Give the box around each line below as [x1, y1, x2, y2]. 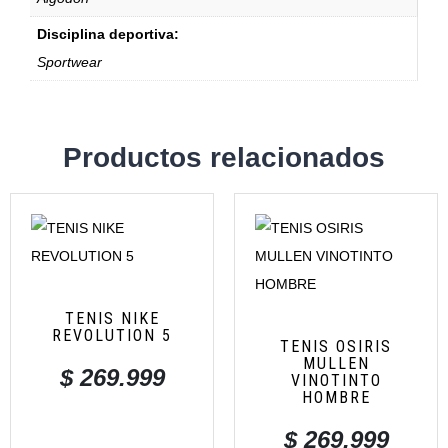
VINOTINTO [290, 371, 382, 391]
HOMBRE [301, 388, 371, 408]
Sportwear [37, 53, 102, 70]
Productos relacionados [63, 142, 385, 174]
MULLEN [302, 354, 370, 374]
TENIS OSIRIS [280, 337, 392, 357]
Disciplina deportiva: [37, 25, 179, 42]
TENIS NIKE [64, 309, 160, 329]
